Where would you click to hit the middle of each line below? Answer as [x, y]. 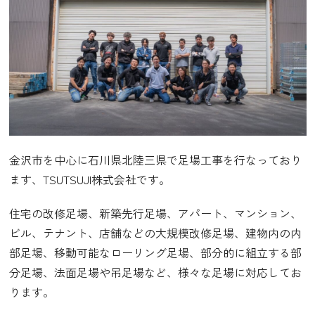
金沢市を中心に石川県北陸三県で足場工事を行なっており [155, 159]
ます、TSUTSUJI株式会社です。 [89, 179]
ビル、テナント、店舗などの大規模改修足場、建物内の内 [155, 232]
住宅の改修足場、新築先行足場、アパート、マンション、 [155, 213]
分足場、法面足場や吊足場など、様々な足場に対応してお [155, 272]
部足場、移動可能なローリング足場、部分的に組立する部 [155, 252]
